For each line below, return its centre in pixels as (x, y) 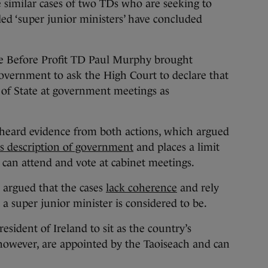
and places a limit (176, 147)
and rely (198, 188)
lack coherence (141, 188)
